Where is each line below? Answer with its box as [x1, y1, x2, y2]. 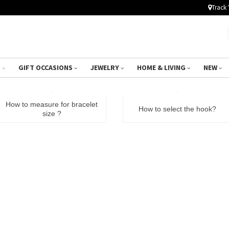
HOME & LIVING [136, 63, 187, 73]
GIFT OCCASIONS [18, 63, 74, 73]
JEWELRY [90, 63, 121, 73]
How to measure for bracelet [6, 100, 98, 109]
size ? [42, 109, 61, 118]
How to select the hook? [138, 105, 216, 113]
